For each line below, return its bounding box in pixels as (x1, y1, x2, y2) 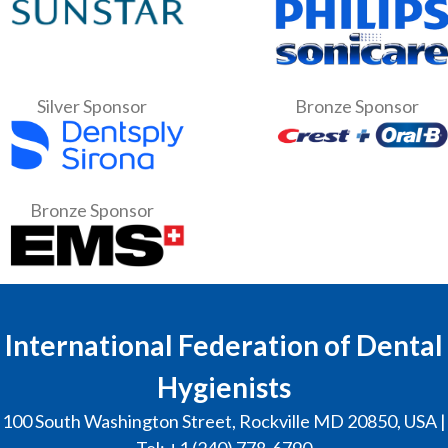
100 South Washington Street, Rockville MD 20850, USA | (2, 409, 446, 432)
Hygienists (157, 369, 291, 404)
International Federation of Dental (5, 327, 443, 362)
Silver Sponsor (36, 95, 147, 118)
